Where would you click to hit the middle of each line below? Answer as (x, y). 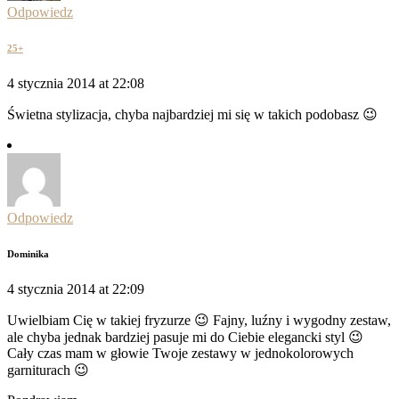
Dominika (28, 254)
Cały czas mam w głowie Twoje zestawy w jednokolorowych (180, 354)
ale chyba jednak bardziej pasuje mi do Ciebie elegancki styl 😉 (185, 338)
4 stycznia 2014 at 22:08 (76, 84)
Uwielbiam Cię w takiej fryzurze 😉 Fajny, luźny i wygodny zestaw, (199, 321)
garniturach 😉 (48, 370)
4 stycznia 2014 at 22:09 (76, 289)
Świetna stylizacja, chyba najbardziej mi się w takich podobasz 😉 (192, 115)
